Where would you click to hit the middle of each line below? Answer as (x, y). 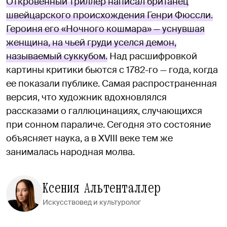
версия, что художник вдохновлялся (86, 98)
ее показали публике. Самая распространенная (111, 84)
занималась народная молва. (70, 152)
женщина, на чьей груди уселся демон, (91, 43)
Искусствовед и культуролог (92, 202)
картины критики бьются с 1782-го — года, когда (112, 70)
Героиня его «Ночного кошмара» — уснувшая (105, 29)
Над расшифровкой (152, 56)
